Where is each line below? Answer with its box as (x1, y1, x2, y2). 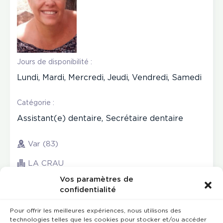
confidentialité (60, 187, 116, 193)
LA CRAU (28, 160, 64, 167)
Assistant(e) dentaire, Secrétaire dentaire (17, 114, 183, 122)
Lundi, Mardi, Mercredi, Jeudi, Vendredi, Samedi (17, 74, 202, 82)
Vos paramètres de (60, 176, 133, 183)
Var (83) (28, 140, 58, 147)
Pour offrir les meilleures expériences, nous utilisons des (10, 208, 181, 214)
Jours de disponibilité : (17, 59, 92, 65)
